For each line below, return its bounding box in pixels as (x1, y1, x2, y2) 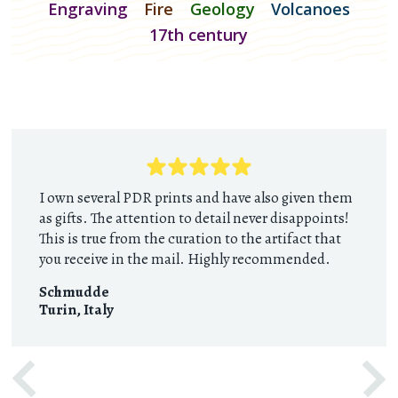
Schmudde (38, 282, 109, 303)
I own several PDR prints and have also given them (38, 187, 353, 208)
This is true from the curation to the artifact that (38, 227, 341, 249)
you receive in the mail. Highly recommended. (38, 248, 330, 269)
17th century (149, 23, 249, 45)
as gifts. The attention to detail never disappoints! (38, 207, 349, 228)
